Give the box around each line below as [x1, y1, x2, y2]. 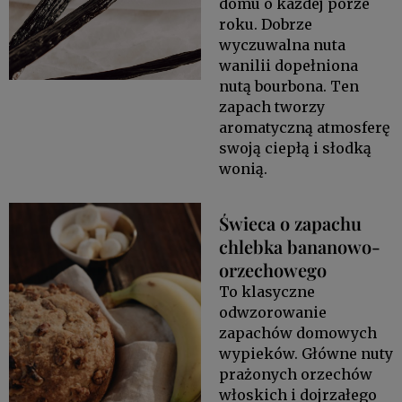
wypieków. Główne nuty [218, 344, 393, 363]
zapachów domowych [218, 323, 377, 342]
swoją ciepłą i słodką [218, 138, 371, 157]
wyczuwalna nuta [218, 35, 345, 54]
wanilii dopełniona [218, 56, 358, 74]
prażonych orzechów [218, 364, 372, 383]
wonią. [218, 159, 267, 178]
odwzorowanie [218, 302, 327, 321]
